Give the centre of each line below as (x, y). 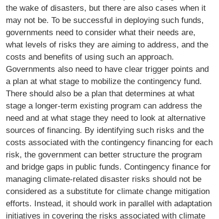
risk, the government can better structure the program (104, 155)
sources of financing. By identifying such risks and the (105, 130)
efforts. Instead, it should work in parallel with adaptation (109, 204)
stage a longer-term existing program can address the (104, 106)
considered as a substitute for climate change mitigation (108, 191)
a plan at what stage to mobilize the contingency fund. (104, 81)
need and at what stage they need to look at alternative (106, 118)
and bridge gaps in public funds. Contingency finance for (108, 167)
